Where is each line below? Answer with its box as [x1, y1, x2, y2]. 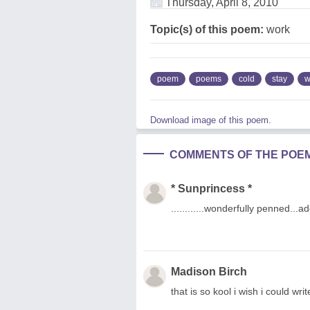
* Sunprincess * [171, 182, 252, 194]
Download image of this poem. [150, 114, 271, 125]
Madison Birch [171, 265, 247, 277]
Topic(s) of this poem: [150, 23, 264, 35]
